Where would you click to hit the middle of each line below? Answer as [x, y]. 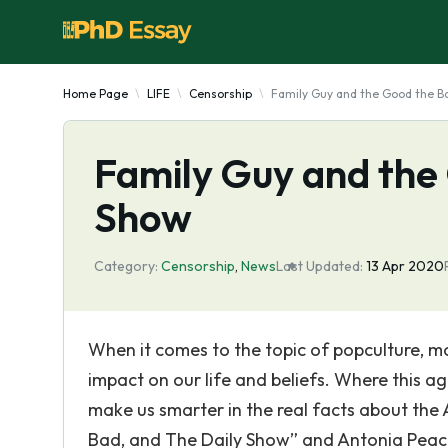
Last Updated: [319, 266]
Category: [126, 266]
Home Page [95, 93]
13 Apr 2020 [405, 266]
